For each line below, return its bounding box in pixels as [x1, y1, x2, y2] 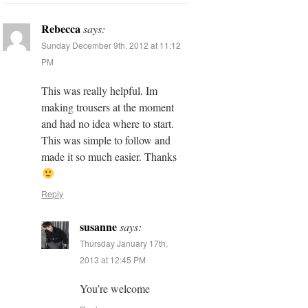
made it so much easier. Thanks [41, 149, 177, 164]
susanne [80, 219, 118, 235]
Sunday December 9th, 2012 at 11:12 [41, 39, 181, 52]
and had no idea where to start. [41, 116, 175, 131]
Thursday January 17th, [80, 237, 168, 250]
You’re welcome [80, 281, 151, 296]
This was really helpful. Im [41, 83, 158, 98]
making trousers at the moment [41, 100, 175, 115]
